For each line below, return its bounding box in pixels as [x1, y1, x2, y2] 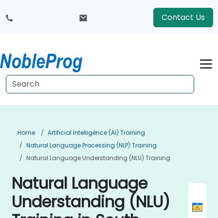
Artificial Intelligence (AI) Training [48, 128, 145, 137]
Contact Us [162, 12, 205, 23]
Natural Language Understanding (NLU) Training [26, 154, 170, 162]
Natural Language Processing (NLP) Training [26, 141, 157, 149]
